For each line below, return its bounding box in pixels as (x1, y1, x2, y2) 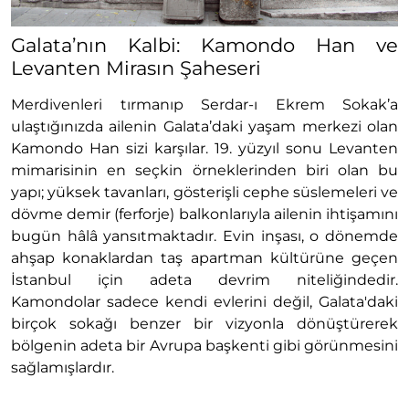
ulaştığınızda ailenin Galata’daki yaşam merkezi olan (11, 118, 398, 136)
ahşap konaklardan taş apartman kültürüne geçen (11, 249, 398, 267)
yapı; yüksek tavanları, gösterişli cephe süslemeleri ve (11, 184, 398, 202)
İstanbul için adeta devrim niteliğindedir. (11, 271, 398, 289)
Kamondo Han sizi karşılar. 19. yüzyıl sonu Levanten (11, 140, 398, 158)
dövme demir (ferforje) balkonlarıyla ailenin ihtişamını (11, 205, 398, 224)
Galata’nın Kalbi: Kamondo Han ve (11, 34, 398, 58)
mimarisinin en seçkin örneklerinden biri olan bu (11, 162, 398, 180)
